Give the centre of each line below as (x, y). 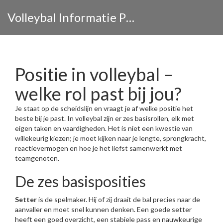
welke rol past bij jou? (98, 94)
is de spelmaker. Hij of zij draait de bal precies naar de (118, 199)
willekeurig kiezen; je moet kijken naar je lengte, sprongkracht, (111, 138)
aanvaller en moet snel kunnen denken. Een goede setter (103, 209)
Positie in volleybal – (94, 74)
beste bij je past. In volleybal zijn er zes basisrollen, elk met (105, 118)
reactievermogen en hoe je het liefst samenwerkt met (99, 148)
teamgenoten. (37, 158)
